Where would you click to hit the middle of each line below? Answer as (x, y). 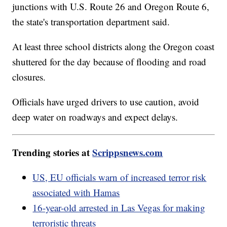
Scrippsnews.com (128, 152)
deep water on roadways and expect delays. (95, 117)
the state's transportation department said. (91, 21)
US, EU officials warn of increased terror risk (120, 177)
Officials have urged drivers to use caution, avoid (106, 101)
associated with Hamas (76, 192)
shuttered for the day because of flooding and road (109, 61)
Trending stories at (52, 152)
